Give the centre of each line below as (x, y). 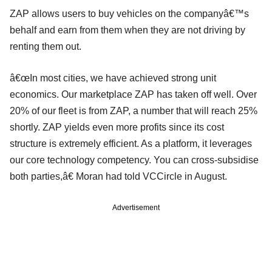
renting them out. (46, 46)
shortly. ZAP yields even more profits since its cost (117, 127)
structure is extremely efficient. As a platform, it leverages (131, 143)
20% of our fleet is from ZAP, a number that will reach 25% (134, 110)
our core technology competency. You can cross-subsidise (134, 160)
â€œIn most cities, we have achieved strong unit (113, 78)
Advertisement (136, 207)
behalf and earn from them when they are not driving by (127, 30)
